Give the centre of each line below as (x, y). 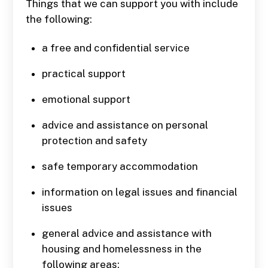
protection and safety (94, 140)
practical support (83, 73)
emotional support (86, 99)
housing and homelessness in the (121, 249)
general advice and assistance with (127, 233)
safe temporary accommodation (120, 166)
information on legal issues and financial (139, 192)
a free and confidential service (115, 48)
